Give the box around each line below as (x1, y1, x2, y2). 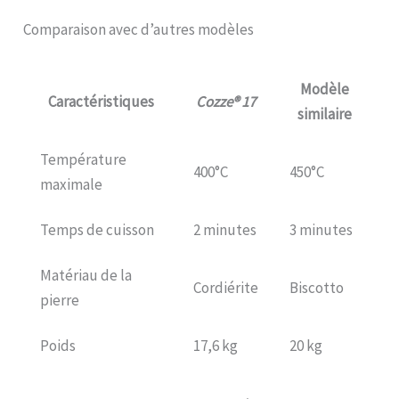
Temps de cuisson (39, 220, 154, 240)
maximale (39, 175, 102, 195)
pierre (39, 290, 79, 311)
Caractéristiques (47, 92, 154, 112)
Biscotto (289, 278, 344, 298)
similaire (297, 104, 352, 125)
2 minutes (192, 220, 256, 240)
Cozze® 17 (195, 92, 256, 112)
